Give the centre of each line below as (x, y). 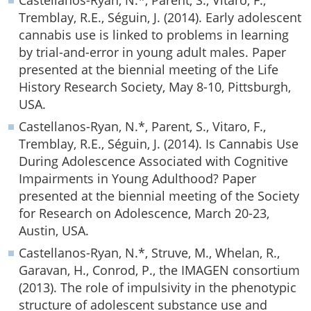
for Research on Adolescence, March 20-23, (144, 213)
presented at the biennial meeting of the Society (159, 196)
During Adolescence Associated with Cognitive (153, 161)
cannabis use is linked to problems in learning (154, 35)
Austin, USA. (54, 230)
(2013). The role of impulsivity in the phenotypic (158, 287)
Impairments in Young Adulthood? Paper (137, 178)
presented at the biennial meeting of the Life (149, 69)
